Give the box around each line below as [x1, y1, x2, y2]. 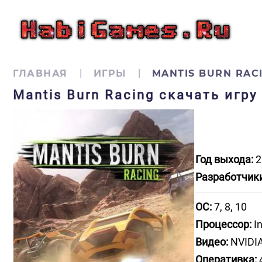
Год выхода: [195, 153, 253, 166]
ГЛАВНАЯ [13, 68, 68, 79]
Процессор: [195, 218, 251, 230]
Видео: [195, 236, 228, 248]
